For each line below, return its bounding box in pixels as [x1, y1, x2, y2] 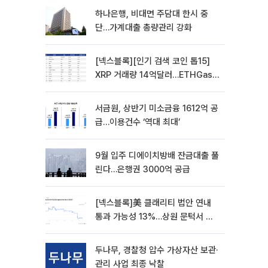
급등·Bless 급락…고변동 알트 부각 [95, 83, 218, 94]
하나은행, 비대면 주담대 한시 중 [95, 8, 208, 19]
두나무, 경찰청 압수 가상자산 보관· [95, 245, 218, 255]
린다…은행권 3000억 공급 [95, 164, 190, 175]
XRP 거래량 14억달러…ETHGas [95, 69, 212, 80]
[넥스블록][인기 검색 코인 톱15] [95, 56, 210, 66]
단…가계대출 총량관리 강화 [95, 22, 192, 33]
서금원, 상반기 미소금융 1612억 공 [95, 103, 218, 114]
